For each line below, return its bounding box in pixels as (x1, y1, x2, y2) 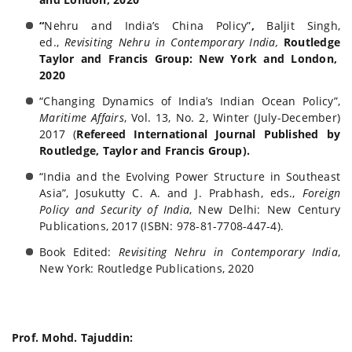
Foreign (302, 185, 340, 201)
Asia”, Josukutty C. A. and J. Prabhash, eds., (39, 185, 302, 201)
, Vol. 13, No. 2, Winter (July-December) (123, 110, 340, 126)
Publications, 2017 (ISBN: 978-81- (39, 218, 218, 234)
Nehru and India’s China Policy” (44, 18, 251, 34)
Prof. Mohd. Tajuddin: (12, 330, 134, 346)
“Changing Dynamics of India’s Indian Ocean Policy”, (39, 93, 340, 109)
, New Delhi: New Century (189, 202, 340, 218)
